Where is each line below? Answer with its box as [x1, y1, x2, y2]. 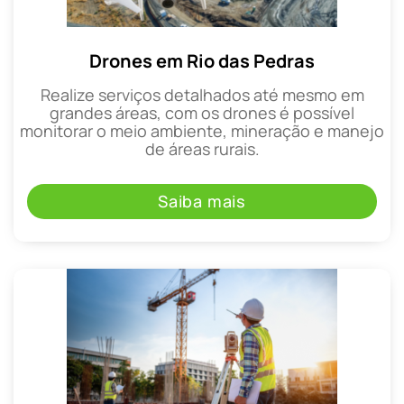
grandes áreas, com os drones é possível [50, 101, 354, 124]
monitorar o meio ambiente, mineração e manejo [20, 119, 384, 142]
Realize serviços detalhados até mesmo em [40, 83, 364, 106]
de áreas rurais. [144, 137, 260, 160]
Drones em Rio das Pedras [89, 48, 315, 73]
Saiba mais [158, 190, 246, 213]
